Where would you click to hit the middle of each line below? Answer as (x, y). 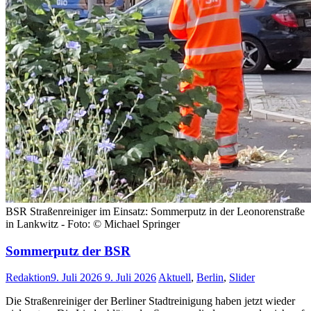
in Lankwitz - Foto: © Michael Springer (93, 224)
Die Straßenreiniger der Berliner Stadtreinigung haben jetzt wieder (150, 301)
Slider (242, 278)
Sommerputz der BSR (68, 251)
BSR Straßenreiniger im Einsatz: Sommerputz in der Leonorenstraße (155, 211)
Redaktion (28, 278)
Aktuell (175, 278)
